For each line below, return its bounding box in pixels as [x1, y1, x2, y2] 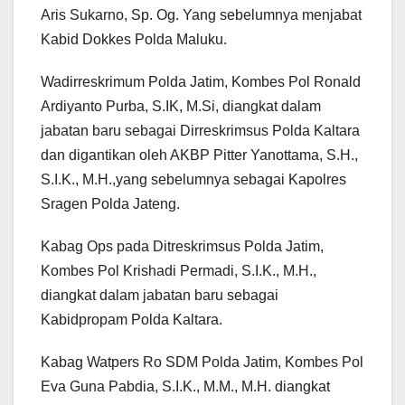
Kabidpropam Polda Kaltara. [41, 312, 222, 328]
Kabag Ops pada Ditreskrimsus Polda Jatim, [41, 239, 324, 255]
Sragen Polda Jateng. [41, 196, 180, 212]
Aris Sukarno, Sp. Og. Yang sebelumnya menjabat [41, 7, 362, 24]
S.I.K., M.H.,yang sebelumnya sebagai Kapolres [41, 172, 346, 188]
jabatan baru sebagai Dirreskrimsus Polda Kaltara [41, 123, 360, 139]
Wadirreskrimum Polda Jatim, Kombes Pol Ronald [41, 74, 361, 90]
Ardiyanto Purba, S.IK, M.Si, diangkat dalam [41, 99, 321, 115]
